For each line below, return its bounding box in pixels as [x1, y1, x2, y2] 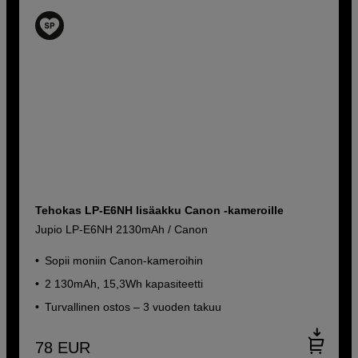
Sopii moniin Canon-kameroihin [45, 254, 204, 268]
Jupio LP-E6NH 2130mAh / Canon [35, 223, 209, 237]
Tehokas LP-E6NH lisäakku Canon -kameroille [35, 204, 284, 217]
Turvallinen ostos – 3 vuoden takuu [45, 300, 222, 314]
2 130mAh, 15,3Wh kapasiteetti [45, 277, 204, 291]
